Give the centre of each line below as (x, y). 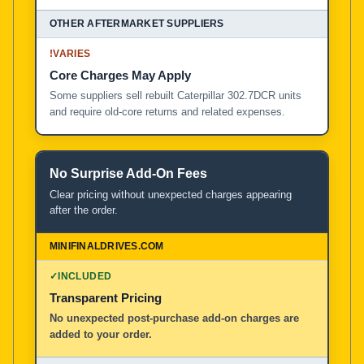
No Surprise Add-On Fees (128, 173)
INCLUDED (85, 276)
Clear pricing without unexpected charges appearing (171, 194)
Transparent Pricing (106, 297)
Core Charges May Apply (120, 75)
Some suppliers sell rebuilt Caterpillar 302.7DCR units (175, 95)
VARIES (72, 53)
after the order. (84, 210)
